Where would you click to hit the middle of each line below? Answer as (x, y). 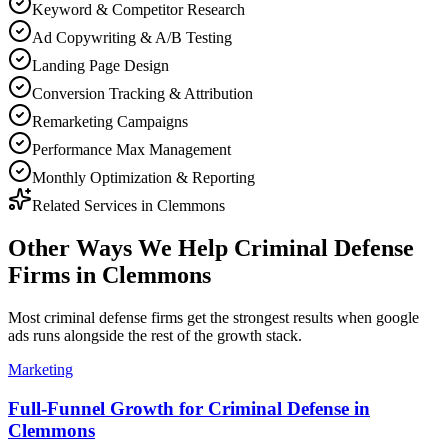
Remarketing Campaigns (110, 121)
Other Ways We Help (121, 247)
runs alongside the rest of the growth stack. (165, 335)
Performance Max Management (131, 149)
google (397, 317)
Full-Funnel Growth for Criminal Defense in (189, 408)
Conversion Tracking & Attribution (142, 93)
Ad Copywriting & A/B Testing (132, 37)
